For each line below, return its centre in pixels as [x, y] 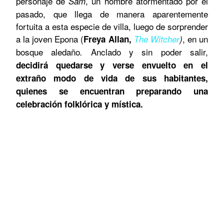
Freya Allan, [109, 39]
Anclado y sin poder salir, [149, 51]
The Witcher [156, 39]
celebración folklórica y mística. [81, 104]
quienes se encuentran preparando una [112, 91]
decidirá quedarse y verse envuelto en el [112, 65]
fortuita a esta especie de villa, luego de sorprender [112, 26]
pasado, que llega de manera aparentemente [112, 13]
